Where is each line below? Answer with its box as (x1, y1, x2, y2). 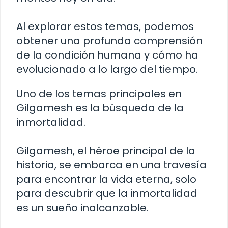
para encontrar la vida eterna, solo (16, 172, 196, 187)
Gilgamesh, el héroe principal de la (16, 144, 195, 158)
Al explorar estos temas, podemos (16, 19, 194, 34)
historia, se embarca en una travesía (16, 158, 207, 173)
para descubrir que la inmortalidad (16, 186, 197, 201)
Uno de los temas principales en (16, 87, 182, 101)
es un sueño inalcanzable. (16, 201, 149, 215)
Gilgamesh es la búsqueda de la (16, 101, 184, 116)
